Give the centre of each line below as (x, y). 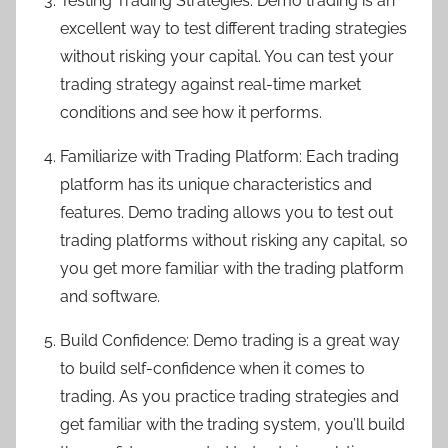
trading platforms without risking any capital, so (234, 241)
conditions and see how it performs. (191, 113)
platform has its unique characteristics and (216, 185)
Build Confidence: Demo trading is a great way (230, 341)
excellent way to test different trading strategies (233, 29)
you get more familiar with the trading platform (232, 269)
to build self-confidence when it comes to (212, 369)
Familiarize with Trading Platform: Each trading (229, 157)
